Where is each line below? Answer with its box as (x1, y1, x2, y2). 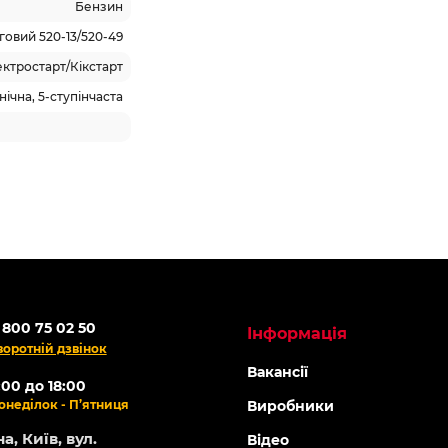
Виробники (247, 397, 335, 415)
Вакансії (247, 363, 309, 381)
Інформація (247, 324, 348, 343)
